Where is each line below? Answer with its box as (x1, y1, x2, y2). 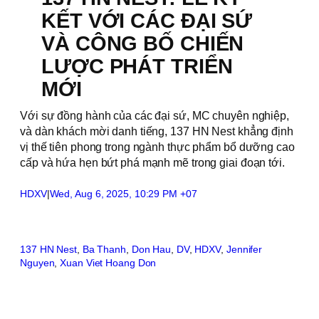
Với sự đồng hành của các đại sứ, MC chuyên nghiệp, (20, 109, 289, 122)
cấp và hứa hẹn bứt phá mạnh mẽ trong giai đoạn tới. (20, 156, 285, 169)
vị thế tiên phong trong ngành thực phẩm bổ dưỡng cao (20, 140, 295, 153)
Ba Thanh (82, 244, 126, 255)
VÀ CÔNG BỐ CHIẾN (41, 32, 244, 55)
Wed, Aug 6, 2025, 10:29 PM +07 (49, 188, 197, 199)
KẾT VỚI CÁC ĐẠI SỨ (41, 9, 253, 32)
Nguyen (20, 257, 55, 268)
